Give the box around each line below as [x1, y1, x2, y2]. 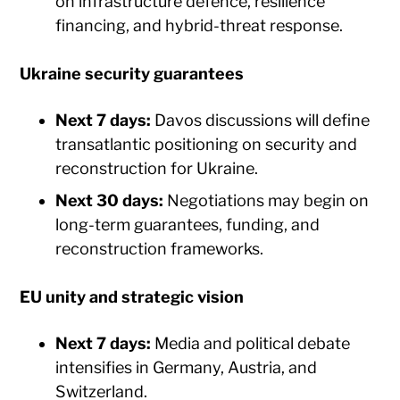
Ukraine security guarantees [20, 63, 245, 83]
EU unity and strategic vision [20, 287, 245, 306]
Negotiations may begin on [163, 190, 370, 210]
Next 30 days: [55, 190, 164, 210]
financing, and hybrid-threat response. [55, 15, 344, 35]
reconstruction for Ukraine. [55, 158, 259, 178]
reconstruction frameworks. [55, 238, 264, 258]
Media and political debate [151, 333, 351, 353]
